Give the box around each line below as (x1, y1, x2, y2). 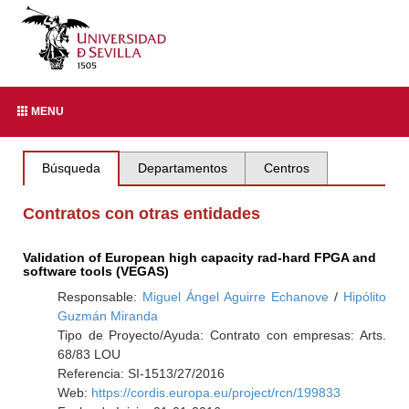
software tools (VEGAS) (23, 264, 170, 278)
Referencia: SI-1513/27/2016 (57, 366, 225, 381)
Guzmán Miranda (57, 309, 158, 323)
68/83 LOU (57, 347, 121, 362)
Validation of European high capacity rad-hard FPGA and (23, 250, 377, 265)
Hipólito (342, 289, 386, 304)
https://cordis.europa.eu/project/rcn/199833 (90, 385, 341, 400)
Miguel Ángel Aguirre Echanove (142, 289, 329, 304)
